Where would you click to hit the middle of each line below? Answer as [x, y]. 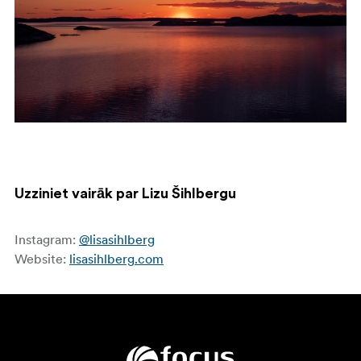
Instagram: [47, 239]
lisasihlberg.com [116, 258]
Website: [42, 258]
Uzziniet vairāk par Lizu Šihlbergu [125, 193]
